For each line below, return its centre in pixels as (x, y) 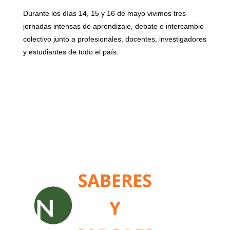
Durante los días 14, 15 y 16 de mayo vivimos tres (104, 14)
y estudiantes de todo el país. (71, 52)
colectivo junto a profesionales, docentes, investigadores (115, 39)
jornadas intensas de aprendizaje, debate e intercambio (113, 26)
